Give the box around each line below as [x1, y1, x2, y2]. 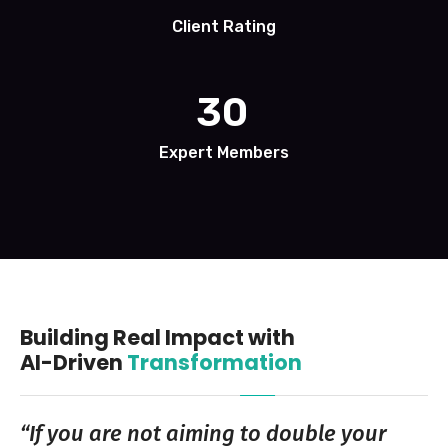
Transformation [127, 347, 302, 377]
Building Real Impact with [20, 322, 295, 352]
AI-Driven [20, 347, 127, 377]
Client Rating [172, 16, 276, 36]
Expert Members [159, 142, 289, 162]
